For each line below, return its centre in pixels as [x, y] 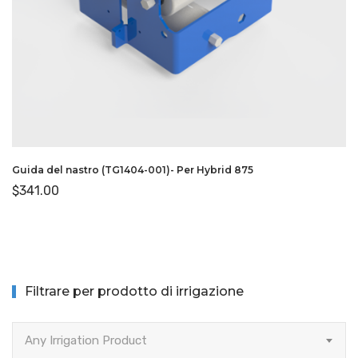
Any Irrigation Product [86, 340]
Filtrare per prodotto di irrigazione [134, 291]
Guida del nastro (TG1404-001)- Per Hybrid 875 [133, 169]
